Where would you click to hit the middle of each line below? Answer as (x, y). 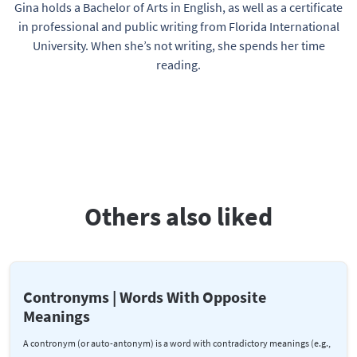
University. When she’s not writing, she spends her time (178, 45)
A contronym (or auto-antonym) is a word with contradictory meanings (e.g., (177, 343)
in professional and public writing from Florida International (178, 26)
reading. (178, 64)
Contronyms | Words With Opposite (145, 296)
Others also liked (178, 216)
